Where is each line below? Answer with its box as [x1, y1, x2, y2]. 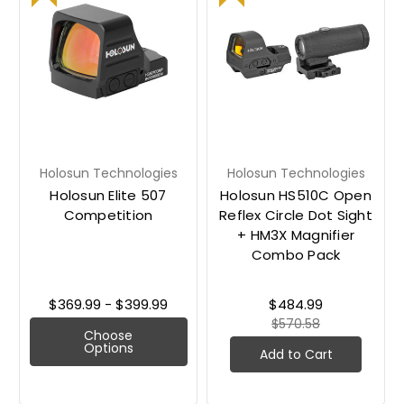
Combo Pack [251, 245, 341, 265]
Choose [84, 326, 133, 345]
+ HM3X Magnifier [237, 225, 354, 245]
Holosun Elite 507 [50, 186, 167, 206]
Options [83, 339, 133, 358]
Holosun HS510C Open [220, 186, 372, 206]
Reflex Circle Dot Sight [219, 206, 372, 225]
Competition [63, 206, 153, 225]
